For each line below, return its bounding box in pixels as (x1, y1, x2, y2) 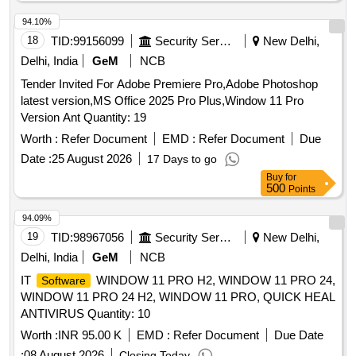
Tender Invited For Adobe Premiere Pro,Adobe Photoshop (21, 77, 318, 91)
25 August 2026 (52, 152, 132, 166)
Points (288, 184, 315, 195)
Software (41, 274, 86, 288)
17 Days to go (147, 153, 217, 166)
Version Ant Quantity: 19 (83, 110, 146, 125)
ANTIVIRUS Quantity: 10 (21, 307, 150, 321)
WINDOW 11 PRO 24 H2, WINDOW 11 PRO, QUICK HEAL (21, 290, 335, 304)
